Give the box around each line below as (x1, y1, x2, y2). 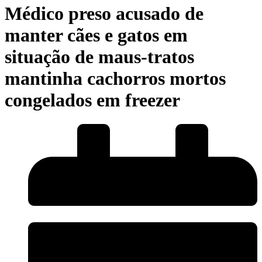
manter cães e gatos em (5, 25, 188, 46)
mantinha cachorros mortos (5, 68, 226, 89)
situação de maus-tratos (5, 46, 194, 68)
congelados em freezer (5, 89, 180, 111)
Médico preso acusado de (5, 3, 204, 25)
